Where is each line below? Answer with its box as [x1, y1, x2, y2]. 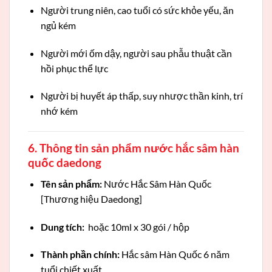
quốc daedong [28, 155, 101, 170]
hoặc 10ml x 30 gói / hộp [84, 220, 189, 233]
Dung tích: [40, 220, 84, 233]
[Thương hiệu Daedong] [40, 192, 142, 205]
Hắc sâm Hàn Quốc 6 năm [119, 248, 229, 260]
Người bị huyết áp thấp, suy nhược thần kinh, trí [40, 90, 243, 102]
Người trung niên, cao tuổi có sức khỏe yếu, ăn [40, 4, 234, 16]
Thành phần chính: [40, 248, 120, 260]
